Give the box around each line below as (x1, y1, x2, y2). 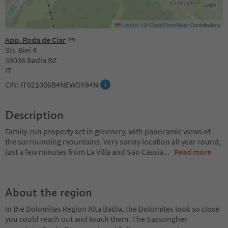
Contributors (188, 20, 220, 28)
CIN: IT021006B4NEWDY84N (5, 79, 98, 90)
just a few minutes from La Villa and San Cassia (5, 147, 163, 157)
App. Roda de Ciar (5, 35, 66, 45)
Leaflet (121, 20, 139, 28)
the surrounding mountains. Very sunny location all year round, (5, 136, 221, 147)
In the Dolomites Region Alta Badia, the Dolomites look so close (5, 204, 219, 214)
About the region (5, 185, 92, 199)
